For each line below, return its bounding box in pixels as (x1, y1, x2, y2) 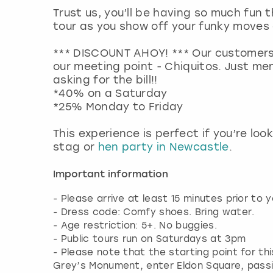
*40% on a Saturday (53, 87, 168, 100)
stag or (53, 141, 98, 154)
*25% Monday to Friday (53, 101, 183, 113)
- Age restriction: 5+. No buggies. (53, 220, 217, 232)
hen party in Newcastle (97, 141, 229, 154)
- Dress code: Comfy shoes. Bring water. (53, 207, 255, 218)
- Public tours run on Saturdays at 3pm (53, 233, 246, 245)
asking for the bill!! (53, 74, 158, 87)
